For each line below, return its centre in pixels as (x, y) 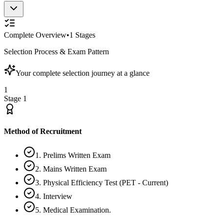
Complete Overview (35, 35)
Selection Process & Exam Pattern (56, 51)
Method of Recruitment (43, 131)
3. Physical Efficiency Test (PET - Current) (102, 183)
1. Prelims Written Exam (73, 155)
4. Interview (54, 197)
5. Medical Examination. (73, 210)
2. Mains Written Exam (71, 169)
